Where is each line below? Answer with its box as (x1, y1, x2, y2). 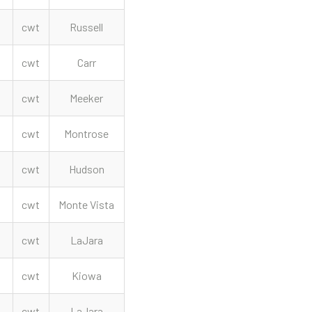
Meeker (70, 91, 104, 104)
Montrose (64, 127, 109, 140)
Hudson (68, 162, 104, 175)
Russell (70, 20, 104, 33)
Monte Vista (58, 198, 115, 211)
